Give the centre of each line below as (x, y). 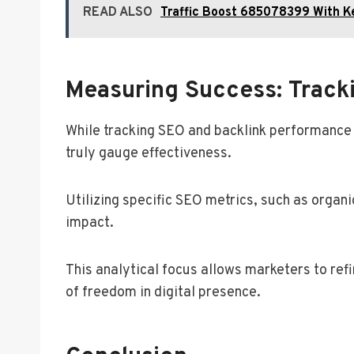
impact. (90, 223)
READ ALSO (118, 12)
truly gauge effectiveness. (149, 153)
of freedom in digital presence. (163, 292)
